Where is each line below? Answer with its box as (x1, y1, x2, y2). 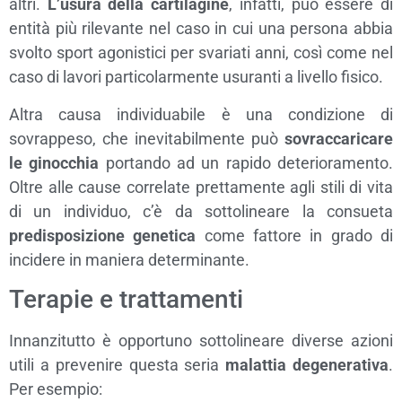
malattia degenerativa (225, 355, 389, 375)
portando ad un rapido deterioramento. (99, 153, 394, 172)
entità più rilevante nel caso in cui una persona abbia (9, 19, 393, 39)
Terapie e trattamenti (9, 284, 243, 315)
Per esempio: (9, 380, 102, 399)
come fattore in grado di (196, 225, 394, 245)
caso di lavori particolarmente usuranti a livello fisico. (9, 67, 383, 87)
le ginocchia (9, 153, 100, 172)
